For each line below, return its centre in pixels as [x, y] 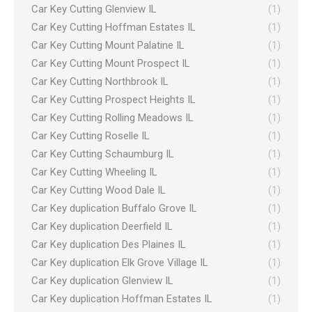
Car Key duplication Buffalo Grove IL [114, 208]
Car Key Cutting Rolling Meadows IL [112, 118]
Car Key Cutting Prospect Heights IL [114, 100]
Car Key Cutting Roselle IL [91, 136]
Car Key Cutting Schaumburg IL [103, 154]
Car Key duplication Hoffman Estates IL [122, 299]
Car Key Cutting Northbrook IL [100, 81]
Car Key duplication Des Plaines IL [109, 244]
